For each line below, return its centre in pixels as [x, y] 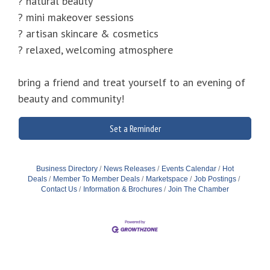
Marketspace [167, 179]
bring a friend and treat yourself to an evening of [132, 83]
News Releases [130, 169]
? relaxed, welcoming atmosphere [96, 50]
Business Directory [67, 169]
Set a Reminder [135, 129]
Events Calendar [189, 169]
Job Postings [215, 179]
